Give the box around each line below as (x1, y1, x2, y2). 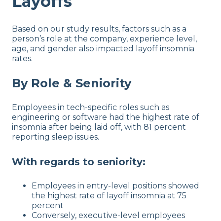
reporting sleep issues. (12, 132, 99, 142)
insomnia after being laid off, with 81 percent (12, 122, 186, 132)
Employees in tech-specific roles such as (12, 103, 169, 112)
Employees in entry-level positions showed (32, 181, 199, 191)
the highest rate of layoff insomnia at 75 (32, 191, 186, 201)
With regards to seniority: (12, 155, 146, 168)
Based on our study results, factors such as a (12, 24, 186, 34)
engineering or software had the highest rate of (12, 112, 199, 122)
